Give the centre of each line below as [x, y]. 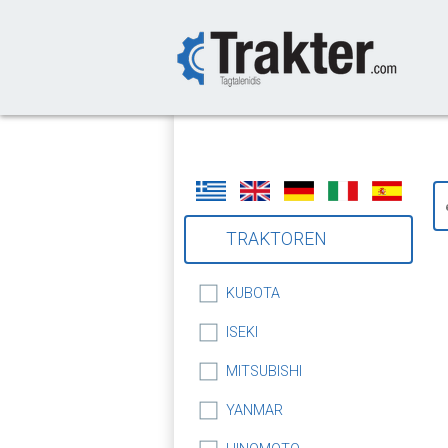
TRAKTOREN [276, 239]
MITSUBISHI [264, 371]
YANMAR [254, 410]
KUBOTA [253, 293]
